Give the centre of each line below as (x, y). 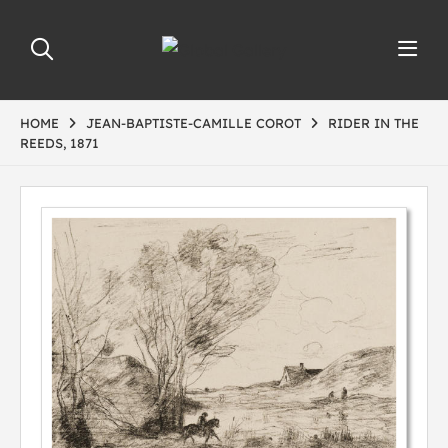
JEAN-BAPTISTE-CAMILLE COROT (193, 123)
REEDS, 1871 (59, 143)
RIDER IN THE (373, 123)
